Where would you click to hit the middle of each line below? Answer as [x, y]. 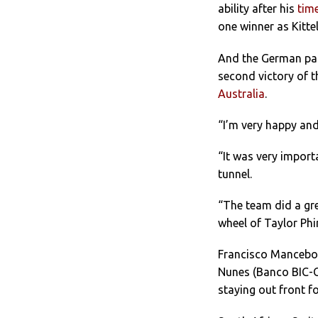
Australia [241, 93]
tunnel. [235, 174]
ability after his [258, 9]
